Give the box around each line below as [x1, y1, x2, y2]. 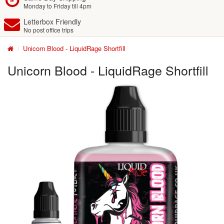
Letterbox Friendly [23, 16, 81, 26]
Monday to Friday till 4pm [23, 1, 91, 10]
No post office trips [23, 25, 73, 34]
